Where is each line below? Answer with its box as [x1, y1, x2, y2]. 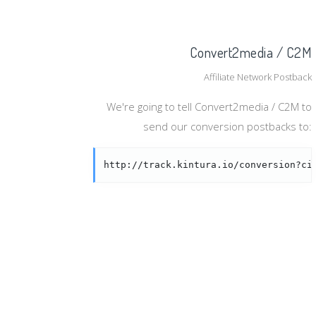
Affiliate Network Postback [204, 71, 312, 83]
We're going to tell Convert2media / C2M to [107, 99, 312, 114]
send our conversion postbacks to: [143, 119, 312, 133]
